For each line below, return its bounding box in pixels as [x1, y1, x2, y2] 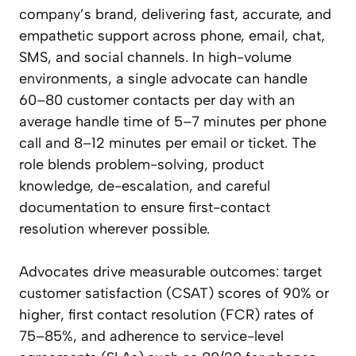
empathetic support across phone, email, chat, [19, 27, 325, 45]
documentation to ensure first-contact [19, 199, 270, 217]
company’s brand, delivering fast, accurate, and [19, 6, 331, 24]
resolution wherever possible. [19, 220, 210, 238]
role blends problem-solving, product [19, 156, 264, 174]
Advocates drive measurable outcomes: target [19, 263, 322, 281]
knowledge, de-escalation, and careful [19, 177, 270, 195]
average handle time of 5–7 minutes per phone [19, 113, 327, 131]
